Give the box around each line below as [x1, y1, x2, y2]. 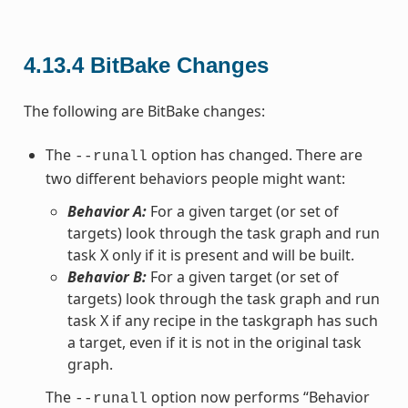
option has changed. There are [147, 144, 362, 165]
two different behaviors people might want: [45, 168, 345, 189]
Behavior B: [66, 266, 147, 287]
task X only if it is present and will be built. [66, 244, 354, 265]
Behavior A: [66, 200, 147, 221]
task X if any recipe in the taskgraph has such [66, 310, 378, 331]
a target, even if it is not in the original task [66, 331, 362, 352]
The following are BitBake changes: [23, 100, 265, 121]
